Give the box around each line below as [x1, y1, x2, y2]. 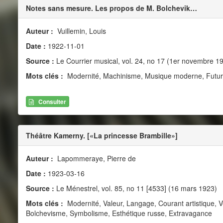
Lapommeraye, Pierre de [55, 153, 136, 163]
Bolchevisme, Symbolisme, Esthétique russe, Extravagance [25, 208, 212, 218]
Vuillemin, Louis [55, 25, 106, 36]
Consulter [38, 97, 66, 106]
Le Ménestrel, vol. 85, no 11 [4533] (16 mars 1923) [54, 183, 217, 193]
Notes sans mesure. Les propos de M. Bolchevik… [25, 2, 197, 13]
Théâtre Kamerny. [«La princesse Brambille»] [25, 130, 178, 140]
